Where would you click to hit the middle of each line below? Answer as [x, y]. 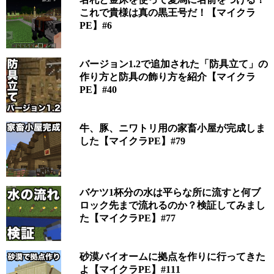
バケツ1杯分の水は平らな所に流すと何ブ [170, 192]
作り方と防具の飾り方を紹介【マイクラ [167, 76]
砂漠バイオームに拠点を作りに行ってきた [172, 256]
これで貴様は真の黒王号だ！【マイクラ [167, 12]
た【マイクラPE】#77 [127, 218]
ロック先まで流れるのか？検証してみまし [172, 205]
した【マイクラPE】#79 [132, 141]
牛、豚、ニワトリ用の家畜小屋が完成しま [172, 128]
